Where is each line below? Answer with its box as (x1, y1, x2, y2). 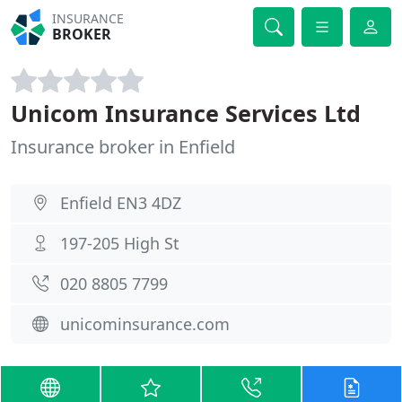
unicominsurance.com (60, 313, 230, 335)
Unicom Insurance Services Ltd (11, 98, 361, 128)
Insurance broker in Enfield (11, 135, 235, 159)
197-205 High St (60, 232, 179, 254)
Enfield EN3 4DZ (60, 192, 181, 214)
